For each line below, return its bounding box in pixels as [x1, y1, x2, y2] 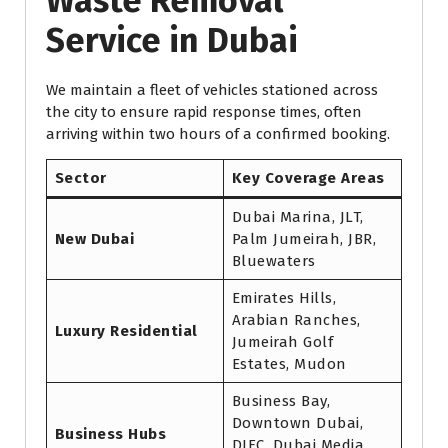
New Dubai [54, 230, 134, 249]
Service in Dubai [46, 20, 298, 62]
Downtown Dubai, [231, 414, 363, 433]
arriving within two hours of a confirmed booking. [46, 125, 390, 144]
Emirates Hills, [231, 289, 336, 308]
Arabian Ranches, [231, 311, 361, 330]
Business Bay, [231, 392, 330, 411]
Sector [54, 169, 107, 188]
